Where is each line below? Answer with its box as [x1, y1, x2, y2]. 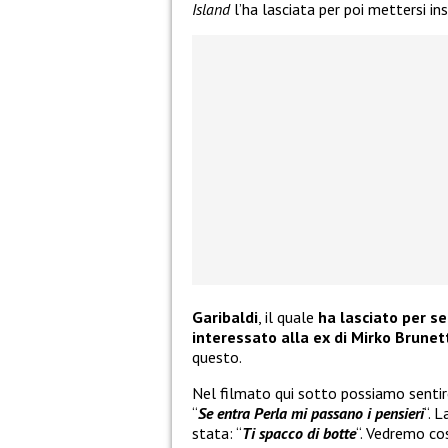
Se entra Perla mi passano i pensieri [198, 403, 424, 424]
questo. [192, 347, 242, 368]
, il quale [258, 307, 314, 328]
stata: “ [192, 423, 242, 444]
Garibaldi [192, 307, 258, 328]
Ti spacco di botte [242, 423, 356, 444]
